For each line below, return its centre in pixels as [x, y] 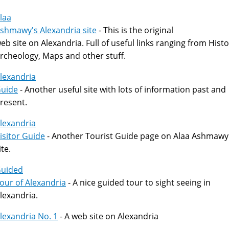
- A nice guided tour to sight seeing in [138, 182]
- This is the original [135, 30]
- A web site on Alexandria [108, 216]
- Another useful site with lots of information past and [122, 89]
